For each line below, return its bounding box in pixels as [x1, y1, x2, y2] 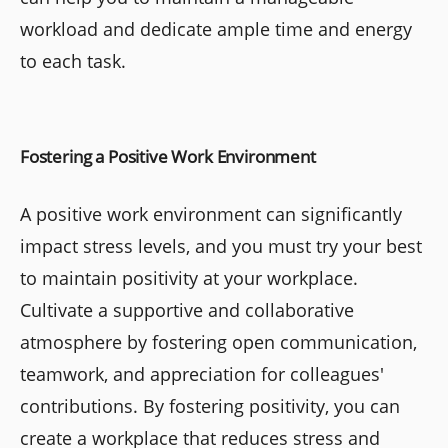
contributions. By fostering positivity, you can [20, 393, 400, 418]
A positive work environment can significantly [20, 201, 402, 226]
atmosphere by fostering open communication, [20, 329, 417, 354]
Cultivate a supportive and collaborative [20, 297, 354, 322]
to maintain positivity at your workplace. [20, 265, 358, 290]
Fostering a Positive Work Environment [20, 144, 316, 168]
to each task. [20, 48, 126, 73]
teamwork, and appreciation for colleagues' [20, 361, 384, 386]
